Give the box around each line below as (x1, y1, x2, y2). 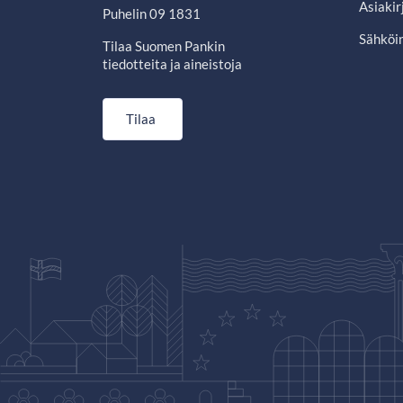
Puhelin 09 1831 (103, 5, 201, 22)
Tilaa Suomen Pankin (103, 38, 225, 55)
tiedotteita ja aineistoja (103, 56, 242, 73)
